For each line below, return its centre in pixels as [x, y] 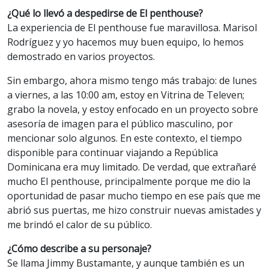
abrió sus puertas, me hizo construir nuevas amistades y [134, 210]
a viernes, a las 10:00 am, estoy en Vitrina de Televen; [126, 95]
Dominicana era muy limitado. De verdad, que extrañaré [132, 167]
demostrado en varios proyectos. [81, 57]
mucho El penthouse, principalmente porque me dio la [129, 182]
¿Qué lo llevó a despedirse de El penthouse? [105, 14]
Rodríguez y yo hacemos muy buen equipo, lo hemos [125, 42]
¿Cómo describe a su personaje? [79, 249]
